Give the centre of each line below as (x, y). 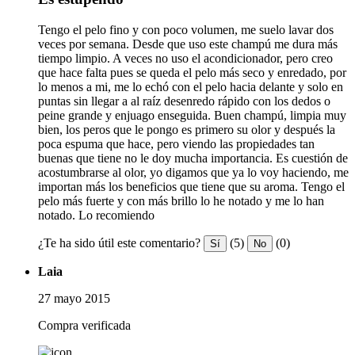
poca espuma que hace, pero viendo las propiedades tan (176, 143)
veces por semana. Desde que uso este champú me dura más (188, 44)
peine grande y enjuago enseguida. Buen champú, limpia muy (192, 115)
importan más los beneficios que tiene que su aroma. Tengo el (191, 186)
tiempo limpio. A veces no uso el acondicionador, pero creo (185, 58)
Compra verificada (84, 325)
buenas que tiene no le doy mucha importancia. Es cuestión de (193, 158)
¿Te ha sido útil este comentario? (119, 242)
